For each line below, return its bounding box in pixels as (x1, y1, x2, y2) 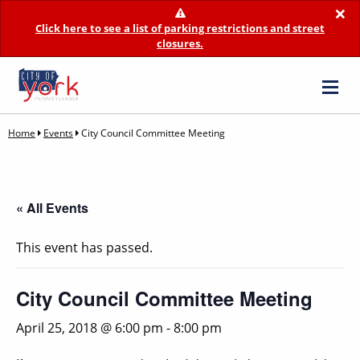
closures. (157, 36, 203, 51)
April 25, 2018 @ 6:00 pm (16, 319, 163, 337)
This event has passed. (16, 239, 153, 257)
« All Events (16, 198, 88, 218)
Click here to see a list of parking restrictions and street (35, 21, 325, 35)
